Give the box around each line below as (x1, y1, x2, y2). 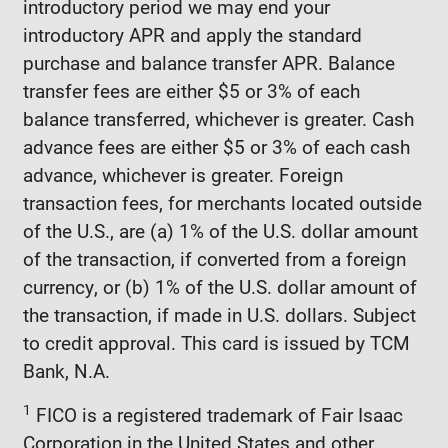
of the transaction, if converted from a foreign (23, 245, 406, 271)
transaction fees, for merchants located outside (23, 189, 422, 215)
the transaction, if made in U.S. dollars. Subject (23, 301, 416, 327)
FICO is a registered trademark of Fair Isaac (31, 401, 403, 427)
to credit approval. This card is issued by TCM (23, 329, 410, 355)
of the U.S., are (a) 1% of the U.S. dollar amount (23, 217, 418, 243)
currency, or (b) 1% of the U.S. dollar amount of (23, 273, 417, 299)
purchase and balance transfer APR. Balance (23, 49, 395, 75)
